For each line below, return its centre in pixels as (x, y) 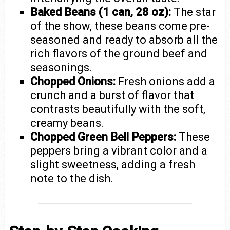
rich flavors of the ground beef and (119, 54)
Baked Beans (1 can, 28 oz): (101, 12)
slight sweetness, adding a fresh (113, 165)
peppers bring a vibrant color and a (119, 151)
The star (194, 12)
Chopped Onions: (73, 81)
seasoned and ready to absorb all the (124, 40)
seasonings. (62, 68)
